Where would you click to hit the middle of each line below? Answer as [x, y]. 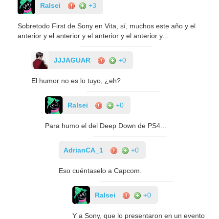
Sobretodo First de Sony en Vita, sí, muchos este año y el [107, 26]
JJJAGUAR [72, 60]
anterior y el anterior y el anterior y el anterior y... [93, 35]
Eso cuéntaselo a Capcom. [100, 170]
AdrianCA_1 [84, 150]
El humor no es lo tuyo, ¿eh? [76, 80]
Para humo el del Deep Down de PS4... [106, 125]
